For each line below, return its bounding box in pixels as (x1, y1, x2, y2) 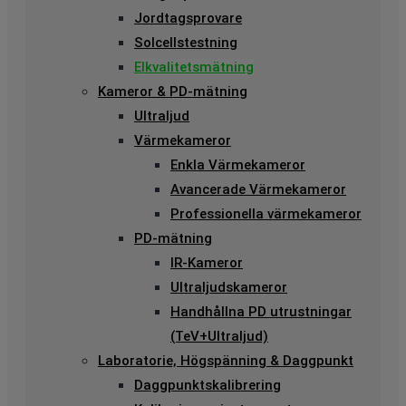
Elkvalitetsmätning (134, 59, 254, 76)
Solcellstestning (134, 34, 237, 52)
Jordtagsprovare (134, 10, 242, 27)
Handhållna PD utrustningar (170, 304, 352, 321)
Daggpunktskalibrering (134, 377, 281, 394)
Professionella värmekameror (170, 206, 362, 223)
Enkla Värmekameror (170, 157, 305, 174)
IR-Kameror (170, 255, 243, 272)
